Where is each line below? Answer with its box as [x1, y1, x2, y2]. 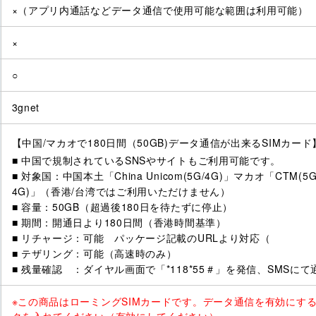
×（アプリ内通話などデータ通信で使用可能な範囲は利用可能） [11, 3, 308, 18]
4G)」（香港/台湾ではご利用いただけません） [11, 184, 231, 199]
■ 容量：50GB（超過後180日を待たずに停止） [11, 200, 233, 214]
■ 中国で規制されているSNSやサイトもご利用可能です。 [11, 153, 281, 168]
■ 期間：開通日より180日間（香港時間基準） [11, 215, 226, 230]
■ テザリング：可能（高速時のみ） [11, 246, 177, 261]
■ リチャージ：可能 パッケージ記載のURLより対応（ [11, 231, 271, 245]
